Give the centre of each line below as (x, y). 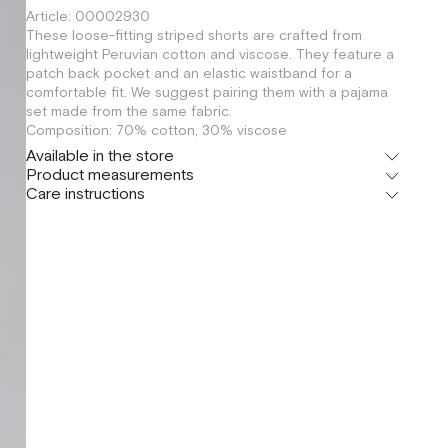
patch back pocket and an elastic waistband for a (188, 74)
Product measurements (109, 175)
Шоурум (51, 223)
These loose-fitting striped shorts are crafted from (193, 36)
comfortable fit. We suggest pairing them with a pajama (206, 93)
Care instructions (85, 194)
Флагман (54, 185)
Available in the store (99, 156)
